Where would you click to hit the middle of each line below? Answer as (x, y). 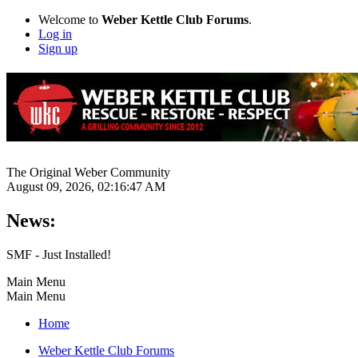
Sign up (58, 48)
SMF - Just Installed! (59, 254)
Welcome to (70, 20)
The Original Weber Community (88, 172)
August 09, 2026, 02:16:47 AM (86, 186)
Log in (55, 34)
